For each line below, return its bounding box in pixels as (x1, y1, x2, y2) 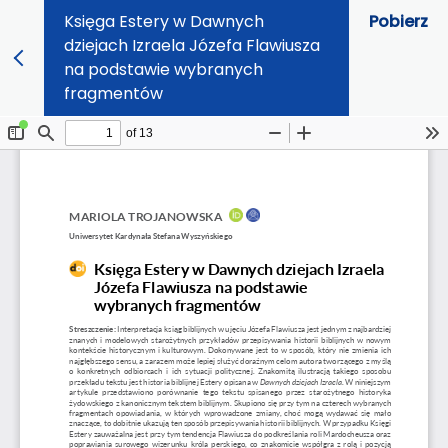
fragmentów (64, 82, 163, 105)
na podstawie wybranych (64, 58, 263, 81)
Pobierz (369, 10, 428, 33)
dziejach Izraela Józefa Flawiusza (64, 34, 320, 57)
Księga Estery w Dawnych (64, 10, 264, 33)
